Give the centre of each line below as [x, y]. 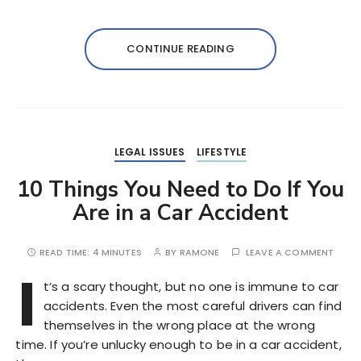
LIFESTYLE [222, 152]
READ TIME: [66, 253]
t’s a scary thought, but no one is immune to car [191, 287]
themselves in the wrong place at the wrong [179, 326]
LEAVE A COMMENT [290, 253]
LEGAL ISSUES [149, 152]
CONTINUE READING [180, 49]
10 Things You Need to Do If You [180, 190]
